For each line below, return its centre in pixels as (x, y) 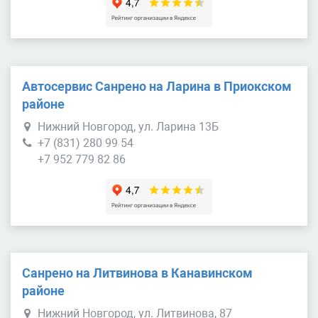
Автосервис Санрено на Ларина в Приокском (157, 86)
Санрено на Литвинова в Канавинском (137, 273)
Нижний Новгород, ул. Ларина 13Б (128, 126)
